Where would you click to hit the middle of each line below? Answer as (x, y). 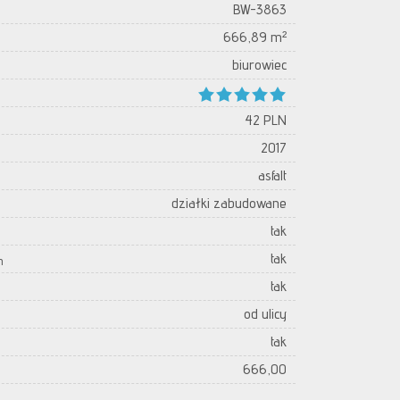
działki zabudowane (229, 203)
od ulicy (265, 314)
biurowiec (259, 65)
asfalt (272, 175)
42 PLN (266, 120)
